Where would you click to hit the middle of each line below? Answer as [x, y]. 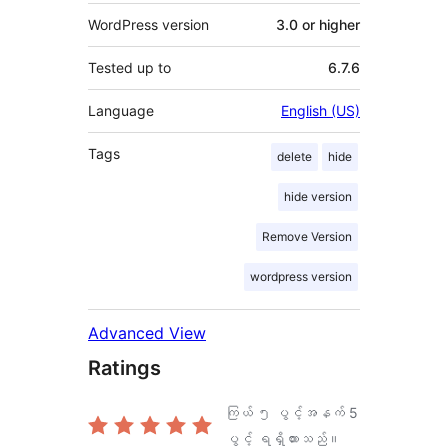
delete [294, 156]
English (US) [320, 110]
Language [121, 110]
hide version [318, 196]
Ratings [124, 367]
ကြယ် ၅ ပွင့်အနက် [287, 412]
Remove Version [307, 236]
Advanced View [147, 332]
